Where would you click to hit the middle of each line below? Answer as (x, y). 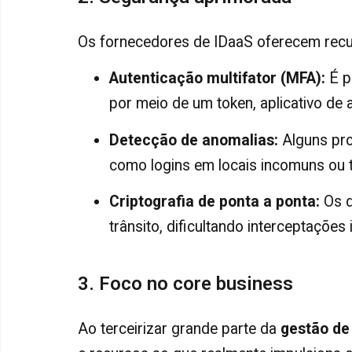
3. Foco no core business (185, 283)
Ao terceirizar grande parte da (179, 328)
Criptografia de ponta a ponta (213, 202)
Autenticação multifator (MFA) (215, 79)
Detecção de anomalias (192, 140)
